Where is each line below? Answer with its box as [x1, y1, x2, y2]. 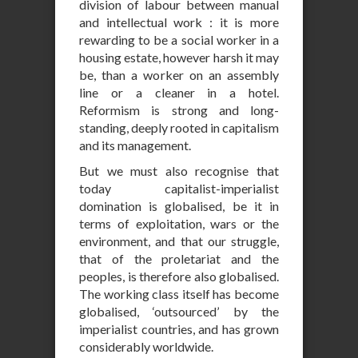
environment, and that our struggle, [79, 233, 279, 249]
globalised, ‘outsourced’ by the [79, 304, 279, 319]
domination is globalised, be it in [79, 198, 279, 213]
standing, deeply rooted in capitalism [79, 120, 279, 135]
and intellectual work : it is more [79, 14, 279, 30]
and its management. [79, 137, 191, 153]
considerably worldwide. [79, 339, 213, 354]
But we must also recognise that [79, 163, 279, 178]
